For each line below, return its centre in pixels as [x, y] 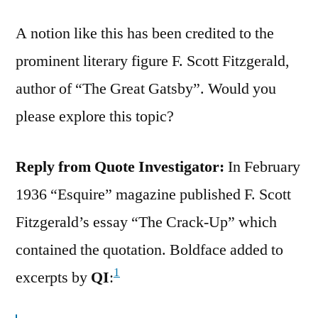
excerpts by [53, 277]
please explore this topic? [95, 116]
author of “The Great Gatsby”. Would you [146, 88]
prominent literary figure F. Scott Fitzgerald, [153, 61]
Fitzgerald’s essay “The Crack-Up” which [146, 222]
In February [262, 166]
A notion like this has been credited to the [145, 33]
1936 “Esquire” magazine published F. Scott [153, 194]
